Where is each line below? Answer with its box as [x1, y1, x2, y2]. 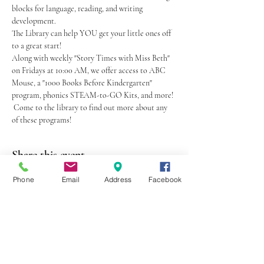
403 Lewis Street [62, 229, 126, 238]
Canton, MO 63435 [59, 239, 130, 248]
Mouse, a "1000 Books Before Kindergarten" [12, 78, 154, 88]
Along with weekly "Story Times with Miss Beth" [12, 53, 171, 63]
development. [12, 16, 56, 26]
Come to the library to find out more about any [12, 103, 169, 113]
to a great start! [12, 41, 61, 51]
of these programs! [12, 115, 71, 125]
